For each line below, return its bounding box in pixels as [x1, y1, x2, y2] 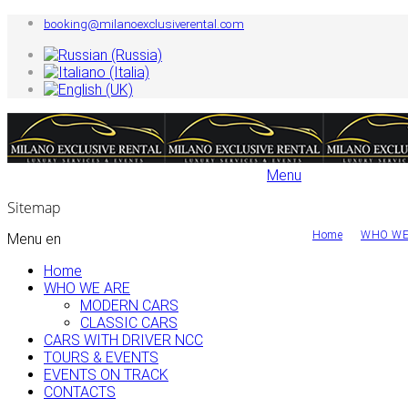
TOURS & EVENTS [44, 348, 158, 366]
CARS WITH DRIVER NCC [44, 331, 203, 349]
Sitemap [7, 198, 61, 219]
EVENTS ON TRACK [44, 365, 168, 383]
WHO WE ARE [44, 279, 130, 297]
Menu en [7, 229, 61, 248]
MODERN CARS [80, 296, 178, 314]
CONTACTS [44, 382, 116, 401]
